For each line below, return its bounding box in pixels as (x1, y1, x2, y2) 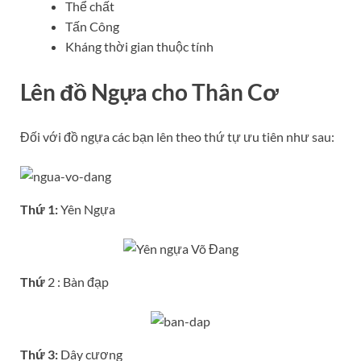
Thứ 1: (20, 201, 58, 217)
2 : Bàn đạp (48, 273, 109, 289)
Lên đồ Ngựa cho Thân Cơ (20, 77, 279, 106)
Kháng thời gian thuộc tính (65, 39, 214, 55)
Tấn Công (65, 19, 119, 35)
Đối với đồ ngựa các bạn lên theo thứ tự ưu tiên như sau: (20, 128, 334, 144)
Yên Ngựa (58, 201, 115, 217)
